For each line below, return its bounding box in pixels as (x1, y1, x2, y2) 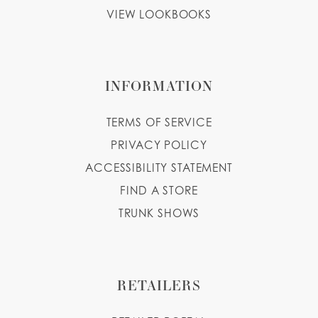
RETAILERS (116, 275, 202, 294)
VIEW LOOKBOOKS (106, 7, 212, 21)
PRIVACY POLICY (111, 138, 207, 153)
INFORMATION (105, 77, 213, 95)
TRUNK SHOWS (118, 207, 200, 221)
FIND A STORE (120, 184, 198, 198)
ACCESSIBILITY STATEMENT (85, 161, 233, 175)
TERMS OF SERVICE (106, 116, 212, 130)
